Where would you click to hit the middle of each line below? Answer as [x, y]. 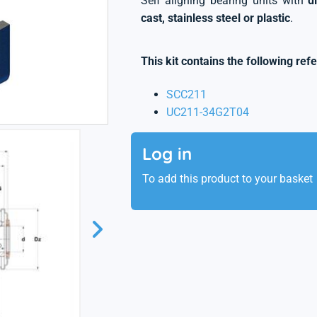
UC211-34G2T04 [207, 112]
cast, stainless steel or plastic [215, 18]
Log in [167, 154]
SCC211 [186, 94]
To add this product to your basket [227, 179]
